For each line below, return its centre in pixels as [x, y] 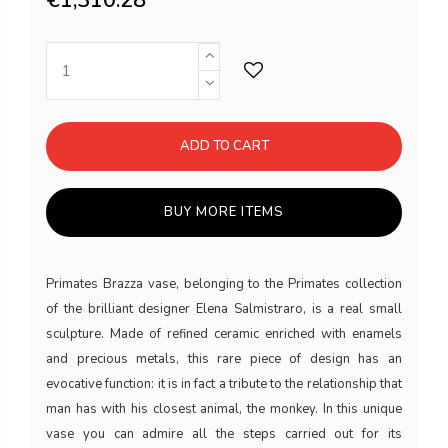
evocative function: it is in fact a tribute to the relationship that [224, 383]
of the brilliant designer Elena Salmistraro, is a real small [224, 308]
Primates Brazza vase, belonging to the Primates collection [224, 283]
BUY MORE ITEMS [224, 211]
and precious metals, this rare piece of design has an [224, 358]
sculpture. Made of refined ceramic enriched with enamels [224, 333]
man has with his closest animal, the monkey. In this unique [224, 408]
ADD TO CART [224, 145]
